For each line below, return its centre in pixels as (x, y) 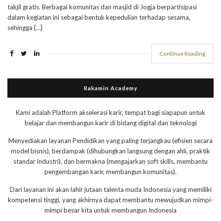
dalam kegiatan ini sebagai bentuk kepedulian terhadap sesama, (99, 17)
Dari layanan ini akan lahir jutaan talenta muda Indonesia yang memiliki (110, 189)
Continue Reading (182, 54)
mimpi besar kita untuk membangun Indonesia (110, 210)
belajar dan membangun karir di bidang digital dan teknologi (110, 123)
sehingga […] (25, 28)
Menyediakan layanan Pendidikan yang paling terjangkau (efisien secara (110, 141)
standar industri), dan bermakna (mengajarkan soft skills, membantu (110, 161)
